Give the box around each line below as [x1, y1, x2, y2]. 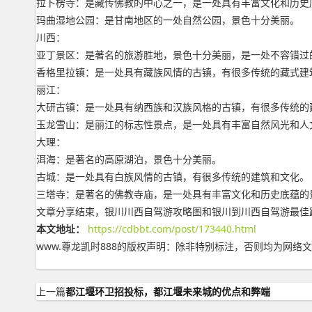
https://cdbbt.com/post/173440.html [88, 222, 256, 235]
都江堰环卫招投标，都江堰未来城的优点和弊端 [65, 285, 270, 298]
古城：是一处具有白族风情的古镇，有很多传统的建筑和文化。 [36, 170, 309, 183]
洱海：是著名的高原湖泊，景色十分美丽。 [36, 153, 221, 166]
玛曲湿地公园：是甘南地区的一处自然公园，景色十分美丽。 [36, 13, 299, 26]
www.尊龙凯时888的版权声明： [36, 240, 175, 253]
